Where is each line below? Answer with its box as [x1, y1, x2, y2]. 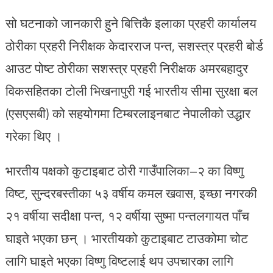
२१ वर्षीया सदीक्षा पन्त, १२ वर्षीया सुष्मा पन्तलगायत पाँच [5, 205, 249, 225]
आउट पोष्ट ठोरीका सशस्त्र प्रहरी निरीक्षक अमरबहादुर [5, 58, 248, 78]
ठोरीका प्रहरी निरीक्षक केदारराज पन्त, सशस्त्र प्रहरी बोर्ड [5, 35, 263, 55]
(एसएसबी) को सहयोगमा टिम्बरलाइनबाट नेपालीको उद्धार [5, 103, 250, 123]
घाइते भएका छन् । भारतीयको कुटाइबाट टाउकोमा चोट [5, 228, 248, 248]
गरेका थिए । [5, 126, 62, 146]
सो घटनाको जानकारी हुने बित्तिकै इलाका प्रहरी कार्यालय [5, 13, 257, 33]
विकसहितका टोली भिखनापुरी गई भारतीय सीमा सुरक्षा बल [5, 80, 258, 101]
